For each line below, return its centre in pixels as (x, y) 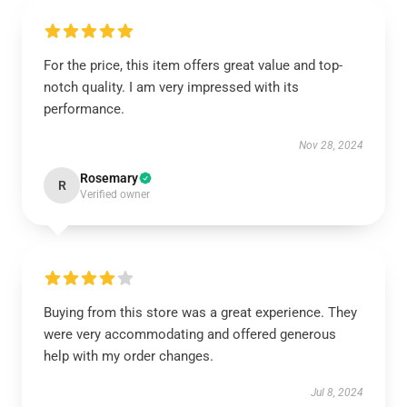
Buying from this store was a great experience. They (200, 313)
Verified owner (115, 194)
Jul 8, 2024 (337, 392)
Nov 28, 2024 (331, 145)
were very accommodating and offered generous (190, 334)
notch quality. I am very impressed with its (171, 87)
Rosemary (109, 178)
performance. (84, 109)
